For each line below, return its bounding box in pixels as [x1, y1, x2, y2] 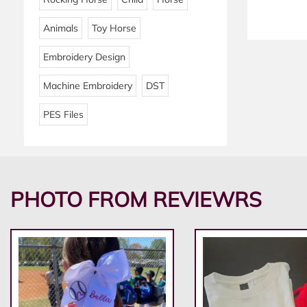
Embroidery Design [43, 51, 125, 64]
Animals [43, 22, 78, 35]
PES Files [43, 108, 84, 121]
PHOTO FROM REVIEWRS [10, 186, 262, 213]
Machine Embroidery [43, 79, 132, 93]
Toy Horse [92, 22, 136, 35]
